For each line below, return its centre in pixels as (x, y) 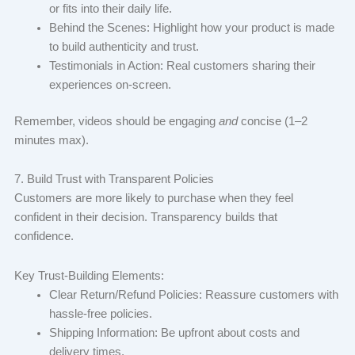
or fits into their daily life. (112, 8)
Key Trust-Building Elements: (90, 275)
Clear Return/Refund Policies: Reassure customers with (193, 294)
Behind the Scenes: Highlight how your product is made (191, 27)
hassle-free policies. (102, 313)
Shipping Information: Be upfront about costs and (174, 332)
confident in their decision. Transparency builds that (145, 218)
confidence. (45, 237)
